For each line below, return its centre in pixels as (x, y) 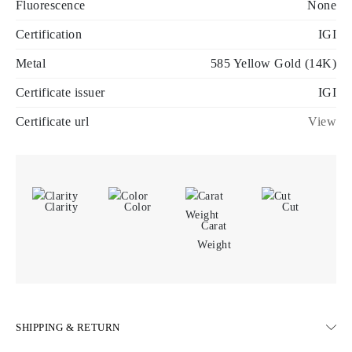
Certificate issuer (60, 92)
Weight (214, 244)
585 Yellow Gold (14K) (273, 63)
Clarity (61, 207)
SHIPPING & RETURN (68, 327)
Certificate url (53, 121)
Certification (49, 34)
